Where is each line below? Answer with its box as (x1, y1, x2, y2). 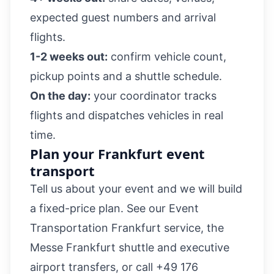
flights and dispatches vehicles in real (30, 109, 223, 122)
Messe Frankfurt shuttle (30, 241, 154, 254)
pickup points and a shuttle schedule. (30, 70, 222, 83)
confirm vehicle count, (108, 50, 226, 63)
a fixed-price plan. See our (30, 202, 169, 215)
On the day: (30, 89, 91, 102)
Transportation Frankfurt (30, 221, 161, 234)
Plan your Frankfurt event (30, 144, 205, 163)
